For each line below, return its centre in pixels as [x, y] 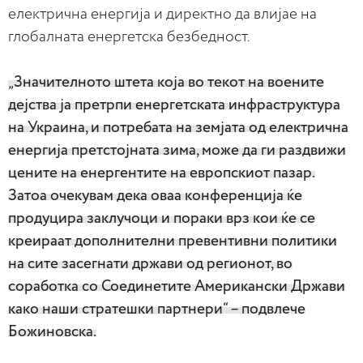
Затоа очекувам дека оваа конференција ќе [155, 196]
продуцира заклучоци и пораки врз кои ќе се [162, 218]
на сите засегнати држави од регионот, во [150, 264]
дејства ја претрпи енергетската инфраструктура [174, 105]
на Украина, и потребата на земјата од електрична [178, 128]
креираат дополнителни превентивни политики [173, 241]
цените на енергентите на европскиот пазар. [162, 173]
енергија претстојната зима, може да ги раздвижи [177, 150]
